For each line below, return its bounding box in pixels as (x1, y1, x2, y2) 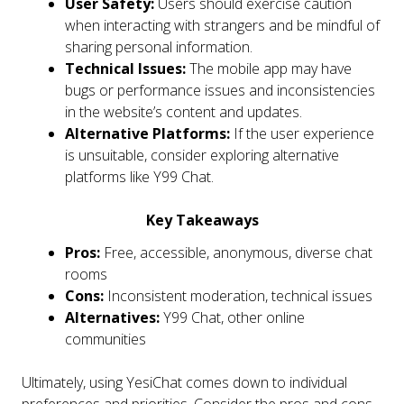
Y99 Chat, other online (160, 307, 305, 327)
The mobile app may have (186, 58, 352, 78)
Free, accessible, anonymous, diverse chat (100, 242, 372, 262)
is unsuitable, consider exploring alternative (65, 144, 339, 165)
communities (65, 328, 146, 349)
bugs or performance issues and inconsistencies (65, 79, 375, 100)
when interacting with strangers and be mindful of (65, 14, 380, 35)
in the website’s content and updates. (65, 101, 302, 122)
